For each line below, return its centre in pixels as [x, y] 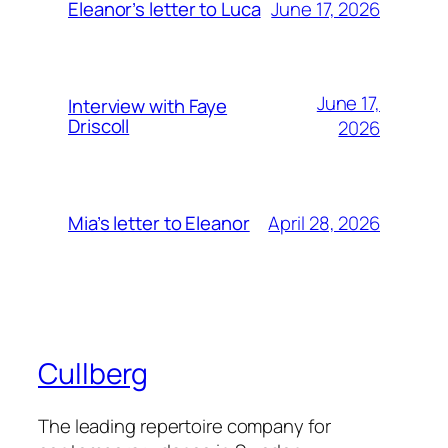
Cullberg [93, 374]
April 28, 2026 [324, 222]
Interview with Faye [148, 106]
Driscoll [99, 126]
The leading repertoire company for [184, 425]
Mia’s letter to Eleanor [159, 223]
